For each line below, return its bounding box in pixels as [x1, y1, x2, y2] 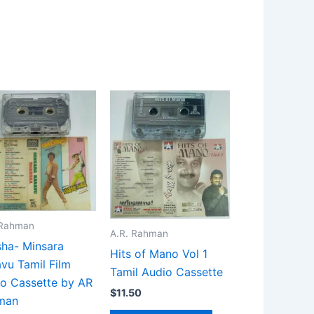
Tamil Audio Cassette [110, 264, 223, 279]
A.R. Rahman [110, 227, 168, 239]
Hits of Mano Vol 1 [110, 246, 207, 261]
